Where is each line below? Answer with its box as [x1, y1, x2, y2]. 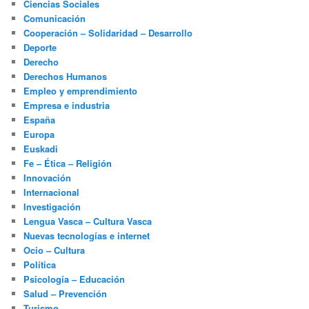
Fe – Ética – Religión [23, 156, 112, 170]
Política [23, 257, 57, 271]
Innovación [23, 170, 72, 184]
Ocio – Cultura [23, 243, 86, 257]
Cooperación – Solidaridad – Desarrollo [23, 26, 193, 39]
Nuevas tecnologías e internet [23, 228, 150, 242]
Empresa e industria [23, 98, 110, 112]
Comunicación [23, 11, 86, 25]
